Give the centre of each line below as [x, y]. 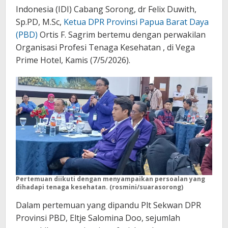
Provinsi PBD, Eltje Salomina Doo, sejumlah [98, 218]
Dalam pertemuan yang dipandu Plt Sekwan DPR [108, 205]
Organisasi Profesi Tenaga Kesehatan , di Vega [105, 48]
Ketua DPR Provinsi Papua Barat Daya [136, 22]
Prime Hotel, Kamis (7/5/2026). [73, 60]
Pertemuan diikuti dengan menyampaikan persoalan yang [110, 179]
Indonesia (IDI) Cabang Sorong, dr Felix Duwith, [106, 9]
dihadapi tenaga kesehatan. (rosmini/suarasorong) [99, 187]
